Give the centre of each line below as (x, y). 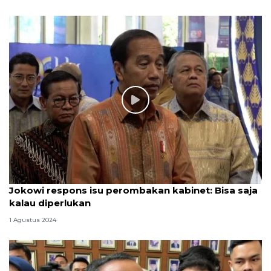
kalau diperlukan (50, 203)
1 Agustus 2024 (33, 220)
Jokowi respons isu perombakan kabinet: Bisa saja (133, 191)
